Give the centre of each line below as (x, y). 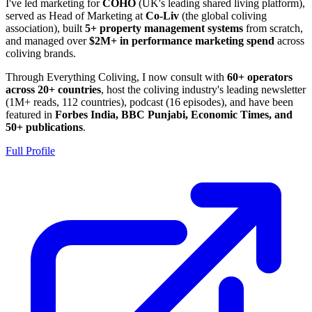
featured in (29, 115)
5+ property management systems (164, 29)
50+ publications (44, 127)
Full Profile (30, 151)
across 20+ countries (53, 90)
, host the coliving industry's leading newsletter (203, 90)
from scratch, (273, 29)
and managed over (46, 41)
